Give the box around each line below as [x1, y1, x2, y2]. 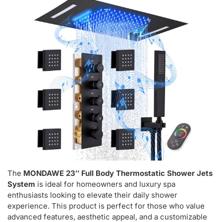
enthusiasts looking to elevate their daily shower [7, 190, 177, 200]
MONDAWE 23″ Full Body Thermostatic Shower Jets [23, 168, 213, 178]
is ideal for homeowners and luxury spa [35, 179, 175, 189]
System [7, 179, 35, 189]
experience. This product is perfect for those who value [7, 201, 205, 211]
